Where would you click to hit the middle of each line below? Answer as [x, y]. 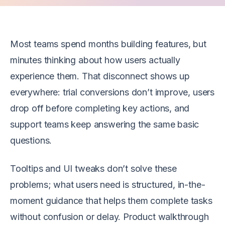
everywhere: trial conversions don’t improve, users [113, 92]
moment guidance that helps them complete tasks [111, 201]
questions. [31, 140]
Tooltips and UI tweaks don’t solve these [93, 168]
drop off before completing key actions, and [100, 108]
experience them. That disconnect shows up [100, 76]
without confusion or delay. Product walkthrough [109, 217]
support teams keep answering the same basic [105, 124]
